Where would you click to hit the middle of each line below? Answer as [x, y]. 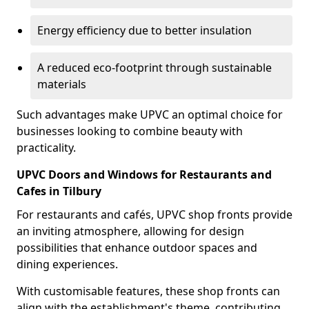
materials [62, 84]
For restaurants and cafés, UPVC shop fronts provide [154, 215]
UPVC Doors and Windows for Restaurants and [144, 175]
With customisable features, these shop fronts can [148, 291]
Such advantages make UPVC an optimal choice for [150, 114]
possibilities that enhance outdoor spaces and [137, 248]
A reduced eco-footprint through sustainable [154, 68]
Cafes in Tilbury [59, 191]
